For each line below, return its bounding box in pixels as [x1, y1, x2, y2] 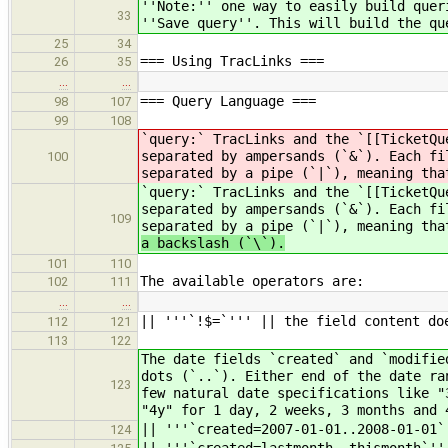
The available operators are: [140, 273, 364, 290]
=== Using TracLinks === [140, 53, 324, 70]
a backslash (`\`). [141, 235, 285, 252]
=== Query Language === [140, 93, 316, 110]
